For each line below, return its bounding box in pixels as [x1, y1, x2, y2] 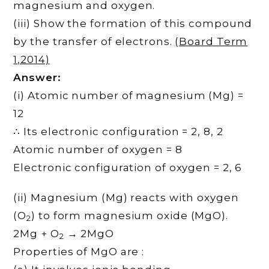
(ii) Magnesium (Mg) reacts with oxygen [13, 191, 239, 204]
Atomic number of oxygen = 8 [13, 143, 183, 156]
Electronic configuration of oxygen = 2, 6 [13, 161, 243, 174]
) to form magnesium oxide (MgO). [31, 209, 228, 222]
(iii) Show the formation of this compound [13, 17, 253, 29]
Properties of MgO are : [13, 245, 145, 258]
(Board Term [175, 35, 248, 47]
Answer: [13, 71, 61, 83]
